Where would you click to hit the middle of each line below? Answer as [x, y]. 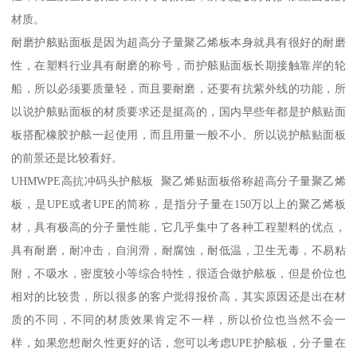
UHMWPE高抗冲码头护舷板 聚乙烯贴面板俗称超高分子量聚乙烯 [178, 180]
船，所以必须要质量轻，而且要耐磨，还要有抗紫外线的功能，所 [178, 88]
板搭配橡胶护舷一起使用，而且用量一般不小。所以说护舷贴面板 [178, 134]
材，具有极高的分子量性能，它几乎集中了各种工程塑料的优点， [178, 227]
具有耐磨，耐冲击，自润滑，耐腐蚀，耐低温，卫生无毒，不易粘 [178, 250]
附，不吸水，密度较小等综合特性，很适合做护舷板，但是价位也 [178, 273]
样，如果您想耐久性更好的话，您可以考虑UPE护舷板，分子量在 [178, 342]
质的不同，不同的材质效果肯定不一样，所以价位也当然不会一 [178, 319]
